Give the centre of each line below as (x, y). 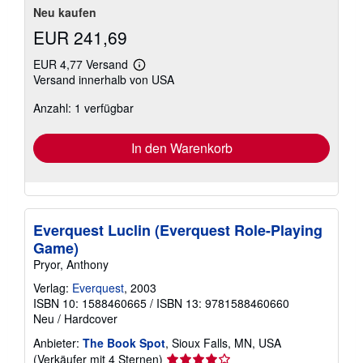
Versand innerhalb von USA (104, 79)
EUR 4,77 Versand (82, 64)
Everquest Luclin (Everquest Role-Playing (178, 230)
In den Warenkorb (181, 148)
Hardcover (91, 318)
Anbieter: (56, 343)
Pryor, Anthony (71, 264)
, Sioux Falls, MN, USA (223, 343)
